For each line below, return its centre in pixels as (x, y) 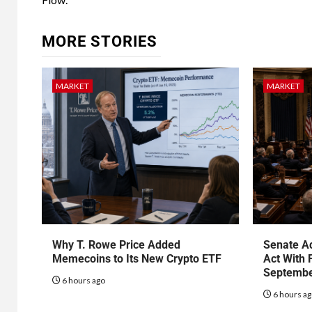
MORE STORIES (100, 42)
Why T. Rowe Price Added (116, 245)
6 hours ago (83, 281)
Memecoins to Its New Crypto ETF (137, 259)
